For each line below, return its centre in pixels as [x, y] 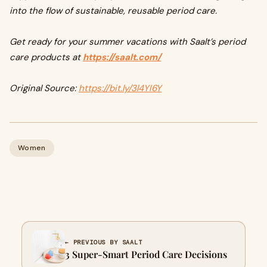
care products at [46, 57]
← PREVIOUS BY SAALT [104, 242]
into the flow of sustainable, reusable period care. [113, 11]
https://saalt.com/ [122, 57]
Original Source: [44, 88]
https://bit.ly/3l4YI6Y [120, 88]
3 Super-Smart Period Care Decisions [146, 254]
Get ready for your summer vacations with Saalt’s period [128, 42]
